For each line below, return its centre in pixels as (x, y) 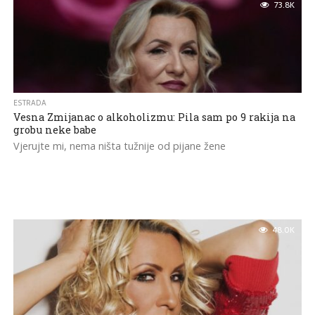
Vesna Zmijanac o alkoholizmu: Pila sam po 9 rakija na (154, 117)
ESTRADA (30, 103)
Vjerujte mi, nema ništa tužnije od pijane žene (119, 146)
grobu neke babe (54, 130)
